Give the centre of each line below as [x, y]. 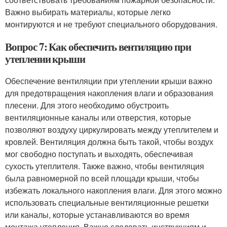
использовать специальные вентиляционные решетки [107, 202]
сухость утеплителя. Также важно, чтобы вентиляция [105, 166]
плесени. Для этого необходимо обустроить [87, 105]
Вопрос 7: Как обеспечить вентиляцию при [98, 47]
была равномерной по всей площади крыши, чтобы [102, 178]
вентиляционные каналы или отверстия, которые [98, 117]
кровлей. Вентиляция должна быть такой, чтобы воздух [109, 142]
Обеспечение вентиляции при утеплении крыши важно [109, 81]
